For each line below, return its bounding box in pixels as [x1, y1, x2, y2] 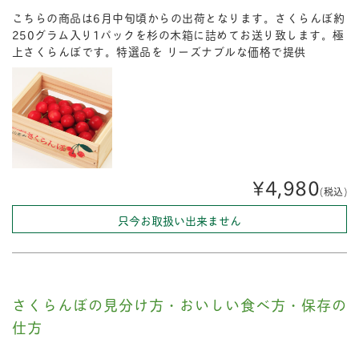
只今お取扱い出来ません [118, 211, 241, 228]
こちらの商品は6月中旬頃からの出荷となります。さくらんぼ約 [11, 9, 345, 26]
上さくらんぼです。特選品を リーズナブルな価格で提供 [11, 42, 306, 60]
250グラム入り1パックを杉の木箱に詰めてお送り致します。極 [11, 26, 345, 43]
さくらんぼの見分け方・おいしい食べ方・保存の [11, 292, 347, 316]
